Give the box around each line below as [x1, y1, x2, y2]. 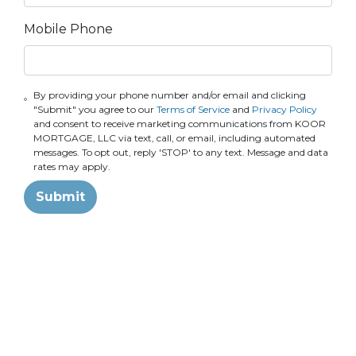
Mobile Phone [24, 21, 113, 37]
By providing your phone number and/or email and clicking [33, 89, 306, 102]
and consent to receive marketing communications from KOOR [33, 118, 326, 130]
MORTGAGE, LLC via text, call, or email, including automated [33, 132, 315, 145]
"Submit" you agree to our [33, 103, 157, 116]
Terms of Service [156, 103, 230, 116]
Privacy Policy [251, 103, 317, 116]
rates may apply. [33, 161, 110, 173]
